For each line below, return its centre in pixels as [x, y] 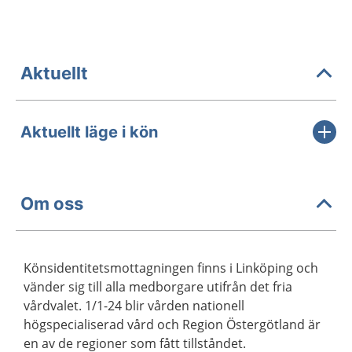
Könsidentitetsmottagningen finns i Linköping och [171, 268]
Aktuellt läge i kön [89, 132]
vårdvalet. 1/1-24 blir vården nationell [134, 306]
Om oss [52, 203]
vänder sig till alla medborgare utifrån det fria [158, 287]
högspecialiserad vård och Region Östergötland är [172, 324]
